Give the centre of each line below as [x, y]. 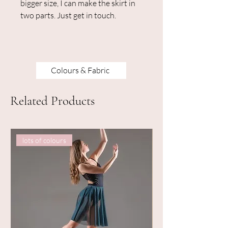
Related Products [52, 101]
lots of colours [45, 140]
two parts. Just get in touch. [68, 15]
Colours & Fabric [80, 70]
